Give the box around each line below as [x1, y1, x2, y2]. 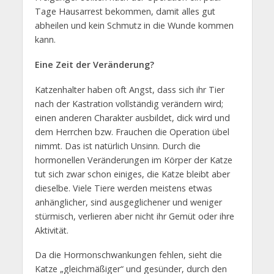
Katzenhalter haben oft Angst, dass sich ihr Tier [34, 83, 224, 95]
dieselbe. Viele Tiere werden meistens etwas [34, 182, 212, 194]
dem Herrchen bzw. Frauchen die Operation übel [34, 125, 229, 138]
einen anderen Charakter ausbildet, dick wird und [34, 111, 230, 124]
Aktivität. [34, 224, 68, 236]
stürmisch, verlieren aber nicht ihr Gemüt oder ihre [34, 210, 234, 222]
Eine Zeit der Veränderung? [34, 58, 154, 70]
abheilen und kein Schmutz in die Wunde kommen [34, 19, 234, 31]
